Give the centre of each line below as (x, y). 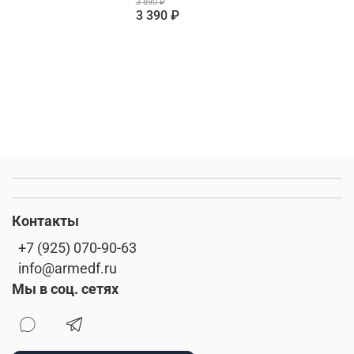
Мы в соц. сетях (65, 289)
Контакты (45, 221)
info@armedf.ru (68, 269)
